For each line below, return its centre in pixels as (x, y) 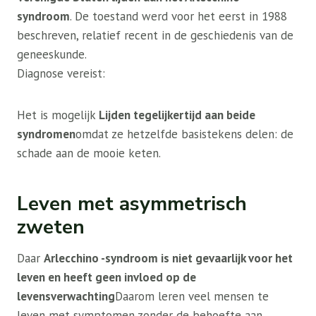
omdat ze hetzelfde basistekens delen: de (184, 134)
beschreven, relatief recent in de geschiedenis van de (155, 36)
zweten (51, 227)
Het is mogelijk (56, 115)
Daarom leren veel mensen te (192, 297)
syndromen (46, 134)
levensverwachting (66, 297)
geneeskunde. (52, 55)
